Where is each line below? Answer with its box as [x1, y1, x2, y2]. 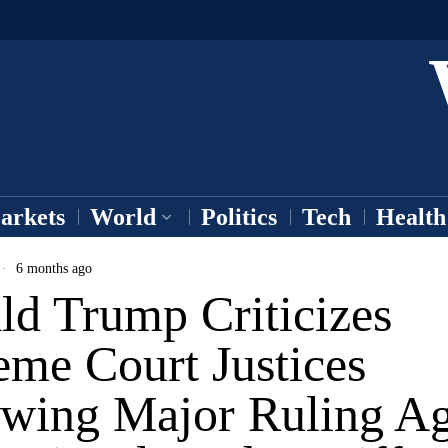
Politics [201, 204, 277, 230]
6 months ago [12, 260, 92, 276]
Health [376, 204, 446, 230]
